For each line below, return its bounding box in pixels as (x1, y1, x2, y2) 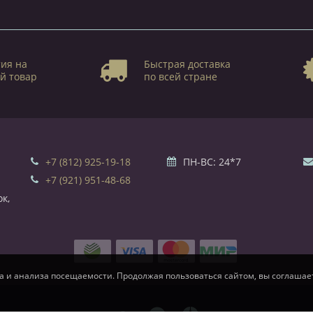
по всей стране (143, 69, 217, 83)
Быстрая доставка (143, 57, 231, 71)
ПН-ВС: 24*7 (183, 154, 241, 168)
